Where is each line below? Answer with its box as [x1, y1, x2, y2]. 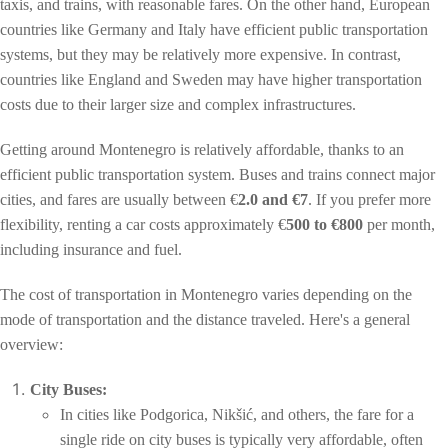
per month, [363, 215, 435, 233]
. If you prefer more [308, 190, 431, 208]
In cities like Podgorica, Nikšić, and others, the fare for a [60, 405, 414, 423]
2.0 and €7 [238, 190, 308, 208]
